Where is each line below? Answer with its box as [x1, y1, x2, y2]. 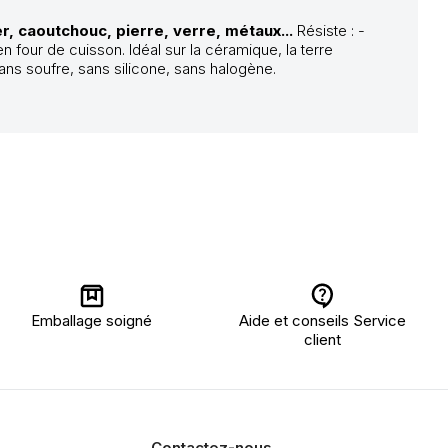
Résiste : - [297, 21, 365, 40]
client [304, 330, 342, 349]
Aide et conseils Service [239, 311, 407, 330]
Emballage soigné [31, 311, 153, 330]
